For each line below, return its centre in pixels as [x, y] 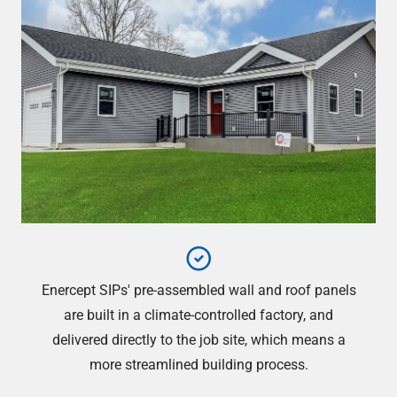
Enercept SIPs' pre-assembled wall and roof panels [198, 290]
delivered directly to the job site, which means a [198, 340]
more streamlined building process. [198, 365]
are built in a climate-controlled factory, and [198, 315]
